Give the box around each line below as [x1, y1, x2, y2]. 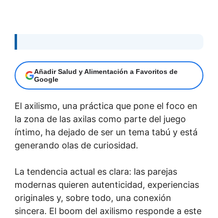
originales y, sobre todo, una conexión [15, 192, 171, 203]
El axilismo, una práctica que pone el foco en [15, 100, 198, 111]
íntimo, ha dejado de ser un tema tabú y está [15, 127, 198, 137]
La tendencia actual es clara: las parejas [15, 166, 177, 177]
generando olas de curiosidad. [15, 140, 138, 150]
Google [34, 75, 58, 83]
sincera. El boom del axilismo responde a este [15, 205, 201, 216]
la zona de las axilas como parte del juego [15, 113, 186, 124]
